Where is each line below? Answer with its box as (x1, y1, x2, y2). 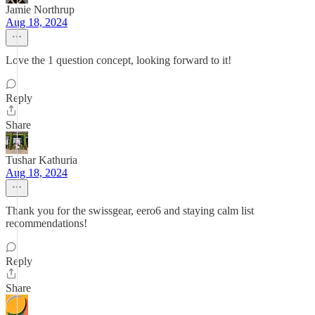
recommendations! (6, 217, 87, 229)
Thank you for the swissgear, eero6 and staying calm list (6, 205, 254, 217)
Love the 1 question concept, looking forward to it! (6, 54, 231, 66)
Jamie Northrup (6, 4, 75, 15)
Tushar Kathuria (6, 154, 77, 166)
